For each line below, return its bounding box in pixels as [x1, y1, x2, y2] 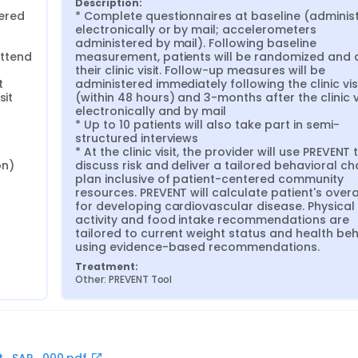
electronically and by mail [75, 103, 227, 119]
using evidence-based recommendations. [75, 239, 320, 255]
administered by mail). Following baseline [75, 35, 316, 51]
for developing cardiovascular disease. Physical [75, 198, 355, 214]
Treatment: [75, 260, 138, 273]
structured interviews [75, 130, 199, 146]
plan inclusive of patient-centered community [75, 171, 344, 187]
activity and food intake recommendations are [75, 212, 349, 228]
